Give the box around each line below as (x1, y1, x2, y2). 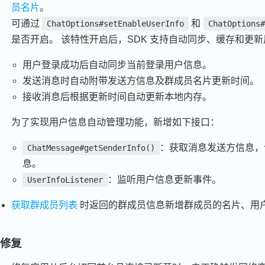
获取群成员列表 (11, 199, 78, 210)
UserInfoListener (27, 174, 104, 185)
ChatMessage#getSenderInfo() (27, 143, 156, 153)
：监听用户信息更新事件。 (108, 174, 222, 185)
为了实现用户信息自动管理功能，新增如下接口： (11, 117, 220, 127)
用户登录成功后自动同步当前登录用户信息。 (22, 59, 212, 70)
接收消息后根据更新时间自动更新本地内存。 (22, 91, 212, 102)
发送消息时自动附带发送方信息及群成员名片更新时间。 (22, 75, 260, 86)
